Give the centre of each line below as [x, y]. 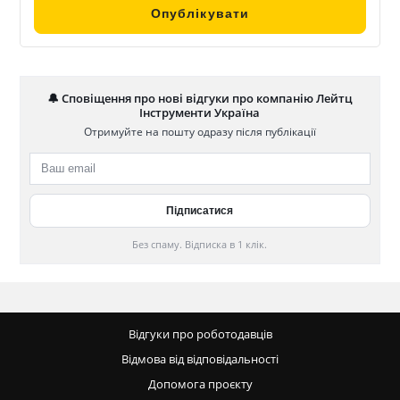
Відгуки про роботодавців [200, 334]
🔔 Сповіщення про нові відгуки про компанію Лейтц [200, 98]
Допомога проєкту [200, 384]
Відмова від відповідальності [200, 359]
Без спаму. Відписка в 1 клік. [200, 244]
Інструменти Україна [200, 112]
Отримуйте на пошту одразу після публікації [200, 131]
